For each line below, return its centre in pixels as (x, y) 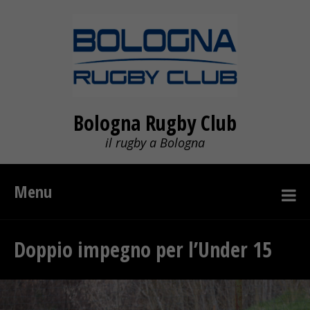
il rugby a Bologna (155, 143)
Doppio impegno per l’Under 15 (143, 249)
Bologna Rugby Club (155, 123)
